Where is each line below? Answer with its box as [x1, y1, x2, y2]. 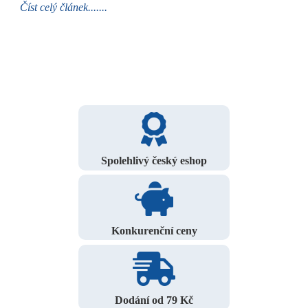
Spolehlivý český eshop [101, 155, 207, 167]
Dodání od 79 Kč [115, 294, 193, 307]
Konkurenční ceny [111, 224, 197, 236]
